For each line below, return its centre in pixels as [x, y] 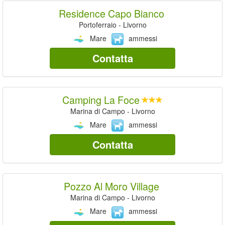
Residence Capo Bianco [111, 13]
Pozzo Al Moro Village [111, 186]
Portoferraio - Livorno [113, 24]
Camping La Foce [101, 99]
